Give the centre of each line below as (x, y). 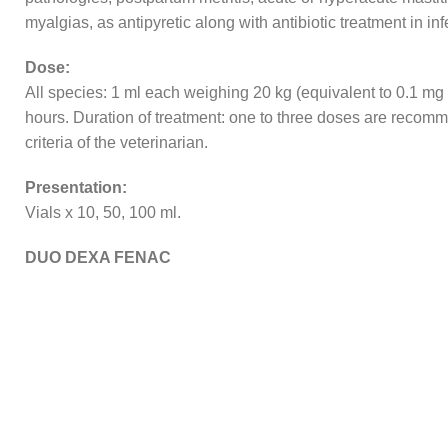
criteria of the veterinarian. (116, 143)
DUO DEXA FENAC (98, 258)
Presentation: (76, 188)
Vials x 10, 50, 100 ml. (103, 213)
